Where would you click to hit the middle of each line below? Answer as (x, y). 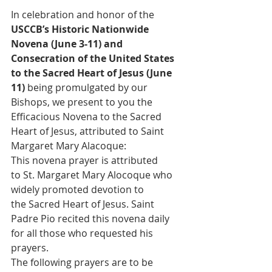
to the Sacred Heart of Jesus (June (93, 73)
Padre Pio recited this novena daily (91, 218)
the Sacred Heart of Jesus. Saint (84, 204)
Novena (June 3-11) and (68, 43)
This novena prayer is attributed (86, 160)
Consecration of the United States (94, 58)
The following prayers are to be (83, 262)
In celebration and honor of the (84, 14)
